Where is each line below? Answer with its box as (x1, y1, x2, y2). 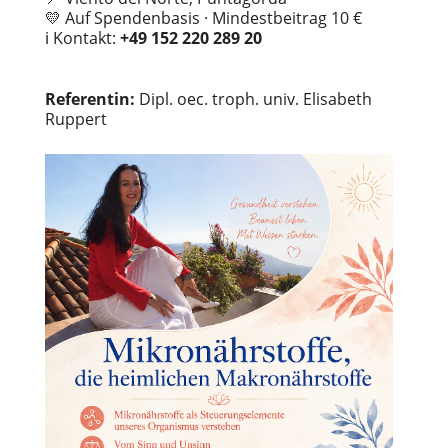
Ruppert (44, 108, 107, 130)
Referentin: (44, 88, 135, 110)
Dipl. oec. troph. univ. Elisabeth (134, 88, 372, 110)
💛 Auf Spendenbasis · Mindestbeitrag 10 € (44, 7, 362, 29)
